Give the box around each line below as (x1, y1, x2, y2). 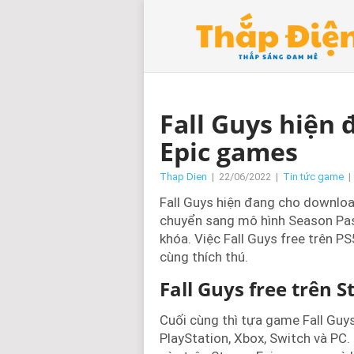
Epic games (160, 134, 298, 168)
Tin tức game (283, 171, 344, 183)
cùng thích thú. (160, 249, 248, 265)
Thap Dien (160, 171, 207, 183)
